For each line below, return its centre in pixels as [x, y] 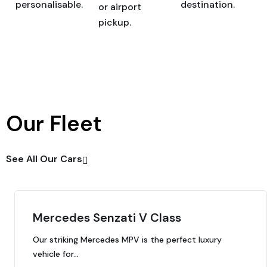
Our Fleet [54, 124]
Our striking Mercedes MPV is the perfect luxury [127, 240]
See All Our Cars [44, 159]
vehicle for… [56, 254]
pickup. [114, 22]
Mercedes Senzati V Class [107, 218]
